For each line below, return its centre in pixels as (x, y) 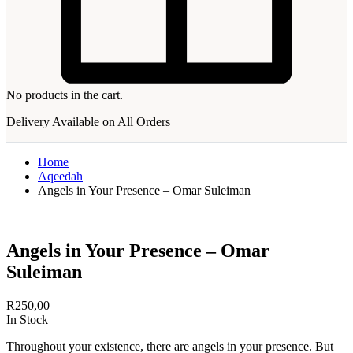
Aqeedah (60, 176)
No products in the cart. (65, 95)
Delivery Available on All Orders (88, 122)
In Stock (27, 319)
